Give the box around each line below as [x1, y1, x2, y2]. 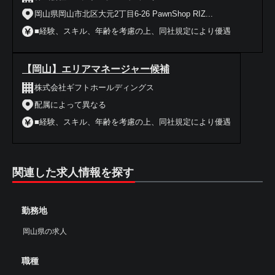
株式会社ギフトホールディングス [34, 83, 154, 92]
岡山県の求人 [23, 227, 67, 236]
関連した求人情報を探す [12, 166, 134, 179]
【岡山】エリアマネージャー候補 [22, 64, 169, 74]
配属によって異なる [34, 100, 106, 109]
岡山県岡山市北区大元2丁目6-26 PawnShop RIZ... [34, 9, 213, 18]
